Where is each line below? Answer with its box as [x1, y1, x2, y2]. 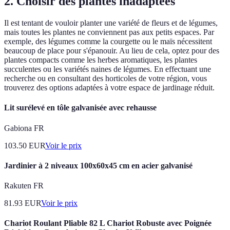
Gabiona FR [4, 123, 44, 132]
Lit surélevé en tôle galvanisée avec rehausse [4, 103, 157, 112]
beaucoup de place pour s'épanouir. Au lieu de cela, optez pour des [4, 46, 219, 55]
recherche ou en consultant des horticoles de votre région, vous [4, 74, 207, 83]
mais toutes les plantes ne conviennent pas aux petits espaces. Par [4, 28, 214, 37]
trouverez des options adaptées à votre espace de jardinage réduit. [4, 83, 215, 92]
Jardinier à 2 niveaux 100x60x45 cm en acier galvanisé [4, 161, 193, 170]
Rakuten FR [4, 181, 44, 190]
